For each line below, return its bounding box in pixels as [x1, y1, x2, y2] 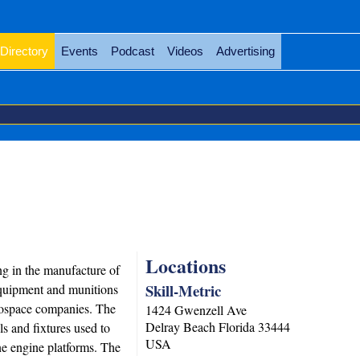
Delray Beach [145, 318, 216, 335]
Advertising [215, 44, 275, 58]
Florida [219, 318, 256, 335]
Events [60, 44, 98, 58]
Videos [166, 44, 203, 58]
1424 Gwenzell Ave [145, 301, 247, 318]
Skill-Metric [145, 280, 222, 301]
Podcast [110, 44, 154, 58]
